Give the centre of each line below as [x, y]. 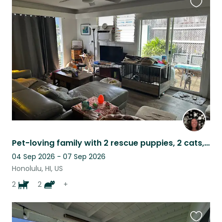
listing [201, 31]
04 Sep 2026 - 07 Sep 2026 [59, 157]
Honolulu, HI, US [37, 169]
